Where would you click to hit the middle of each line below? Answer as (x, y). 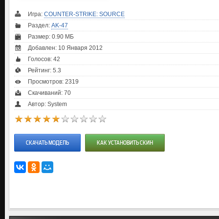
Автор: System (47, 104)
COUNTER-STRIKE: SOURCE (84, 14)
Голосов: (41, 59)
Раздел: (40, 25)
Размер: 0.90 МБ (51, 37)
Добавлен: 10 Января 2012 (65, 48)
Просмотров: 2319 (53, 82)
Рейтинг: (40, 70)
